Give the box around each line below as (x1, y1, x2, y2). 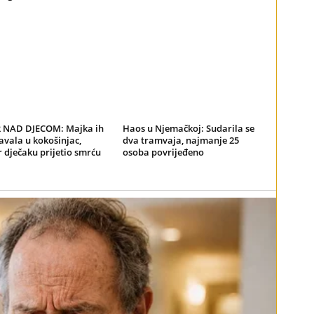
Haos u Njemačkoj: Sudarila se (122, 121, 254, 135)
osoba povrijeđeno (122, 145, 204, 158)
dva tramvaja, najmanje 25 (122, 133, 239, 146)
